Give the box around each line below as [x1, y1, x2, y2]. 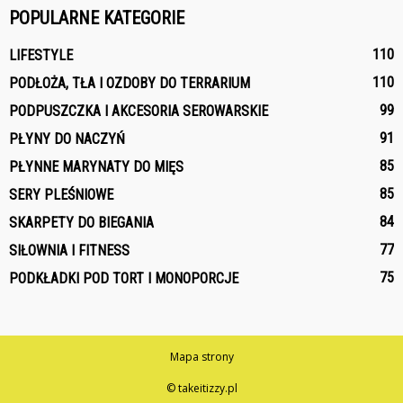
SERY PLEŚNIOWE [9, 185, 113, 203]
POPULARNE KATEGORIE [9, 6, 184, 29]
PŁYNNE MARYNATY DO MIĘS [9, 157, 184, 175]
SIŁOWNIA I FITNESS [9, 241, 130, 259]
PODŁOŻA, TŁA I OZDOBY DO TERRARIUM [9, 74, 250, 92]
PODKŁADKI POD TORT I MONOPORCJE [9, 269, 238, 287]
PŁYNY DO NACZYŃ [9, 130, 125, 148]
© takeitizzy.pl [166, 380, 237, 396]
